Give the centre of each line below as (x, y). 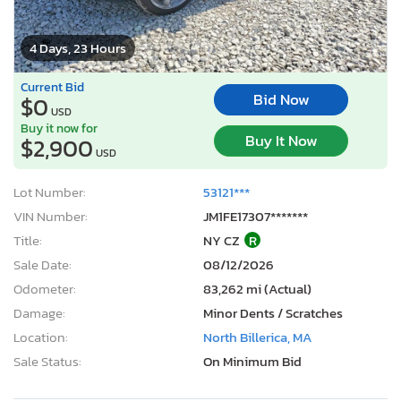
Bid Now (281, 100)
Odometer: (45, 288)
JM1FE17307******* (256, 216)
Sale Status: (47, 361)
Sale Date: (43, 264)
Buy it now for (59, 128)
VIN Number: (51, 216)
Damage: (39, 312)
